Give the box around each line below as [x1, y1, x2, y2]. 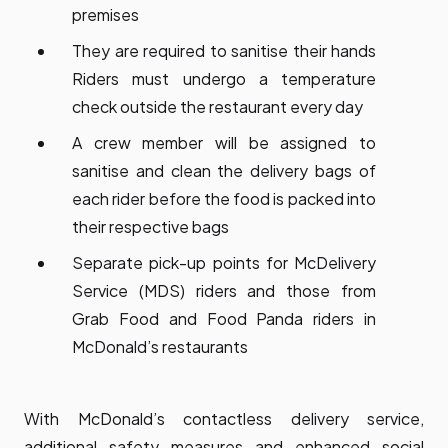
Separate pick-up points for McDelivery [72, 252, 376, 274]
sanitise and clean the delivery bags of [72, 160, 376, 182]
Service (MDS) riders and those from [72, 280, 376, 302]
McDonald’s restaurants [72, 336, 248, 358]
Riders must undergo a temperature [72, 68, 376, 90]
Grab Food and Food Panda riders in [72, 308, 376, 330]
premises [72, 4, 139, 26]
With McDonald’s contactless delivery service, [24, 408, 424, 430]
